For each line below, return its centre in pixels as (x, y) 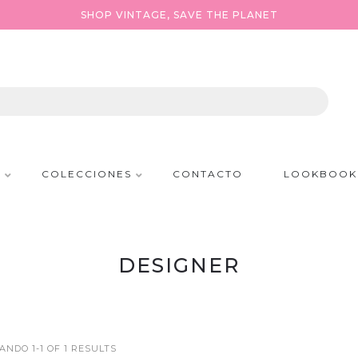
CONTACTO (207, 174)
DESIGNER (179, 265)
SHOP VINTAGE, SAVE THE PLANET (179, 15)
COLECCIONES (86, 174)
